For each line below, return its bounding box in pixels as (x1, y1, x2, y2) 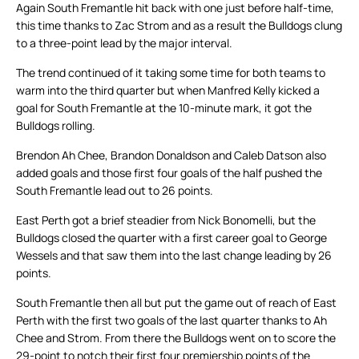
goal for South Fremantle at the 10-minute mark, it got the (16, 100, 312, 116)
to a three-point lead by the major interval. (16, 35, 232, 51)
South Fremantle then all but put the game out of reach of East (16, 295, 337, 311)
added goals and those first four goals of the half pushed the (16, 165, 322, 181)
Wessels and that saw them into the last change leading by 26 (16, 248, 332, 264)
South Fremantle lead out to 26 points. (16, 183, 213, 199)
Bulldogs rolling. (16, 118, 95, 134)
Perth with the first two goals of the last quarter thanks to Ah (16, 313, 327, 329)
